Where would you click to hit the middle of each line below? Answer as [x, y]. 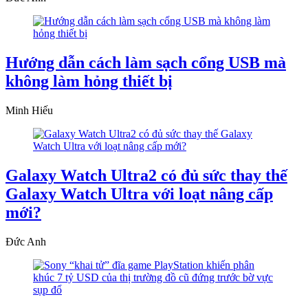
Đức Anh [26, 241]
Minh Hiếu [29, 111]
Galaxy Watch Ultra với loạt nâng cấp [139, 194]
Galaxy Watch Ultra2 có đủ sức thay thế [146, 176]
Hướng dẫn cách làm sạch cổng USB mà [146, 63]
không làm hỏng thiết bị [89, 81]
